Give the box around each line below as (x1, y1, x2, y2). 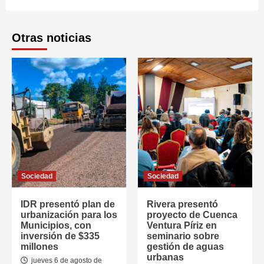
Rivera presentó (147, 199, 218, 209)
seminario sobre (147, 231, 219, 241)
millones (21, 242, 58, 252)
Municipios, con (21, 220, 91, 230)
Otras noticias (12, 31, 91, 44)
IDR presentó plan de (21, 199, 115, 209)
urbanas (147, 252, 184, 262)
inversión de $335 (21, 231, 100, 241)
